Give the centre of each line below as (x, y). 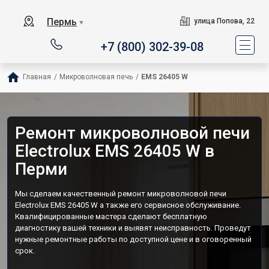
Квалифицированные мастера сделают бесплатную (111, 216)
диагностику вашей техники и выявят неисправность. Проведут (133, 228)
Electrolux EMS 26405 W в (115, 151)
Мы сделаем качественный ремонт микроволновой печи (121, 194)
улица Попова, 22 (224, 21)
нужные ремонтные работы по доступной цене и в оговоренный (133, 239)
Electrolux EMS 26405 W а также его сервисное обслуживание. (128, 205)
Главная (37, 77)
